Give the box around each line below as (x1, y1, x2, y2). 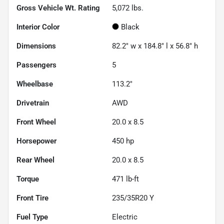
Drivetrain (16, 98, 49, 107)
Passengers (16, 60, 56, 69)
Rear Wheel (16, 155, 54, 164)
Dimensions (16, 41, 56, 50)
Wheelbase (16, 79, 53, 88)
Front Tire (16, 193, 48, 202)
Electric (112, 212, 137, 221)
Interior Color (16, 22, 59, 31)
